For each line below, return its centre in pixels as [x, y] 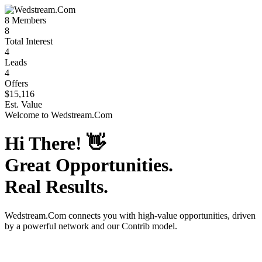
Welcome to [28, 115]
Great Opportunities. [89, 165]
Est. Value [23, 104]
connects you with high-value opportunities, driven [161, 215]
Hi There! [46, 144]
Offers [16, 83]
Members [28, 20]
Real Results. [56, 187]
